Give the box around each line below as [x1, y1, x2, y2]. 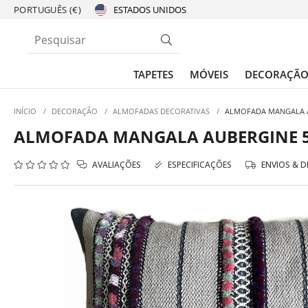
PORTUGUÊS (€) [14, 3, 82, 16]
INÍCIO [14, 106, 36, 116]
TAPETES [133, 67, 173, 81]
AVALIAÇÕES [90, 159, 141, 170]
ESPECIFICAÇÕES [166, 159, 232, 170]
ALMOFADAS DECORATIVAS [113, 106, 210, 116]
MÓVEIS [190, 67, 228, 81]
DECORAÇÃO [52, 106, 98, 116]
